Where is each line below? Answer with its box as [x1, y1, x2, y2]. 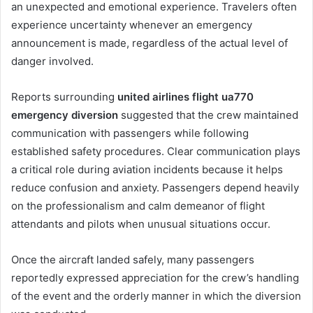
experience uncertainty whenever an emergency [11, 17, 252, 31]
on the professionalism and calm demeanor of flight [11, 198, 265, 212]
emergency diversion [11, 108, 118, 122]
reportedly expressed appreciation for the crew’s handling [11, 270, 299, 284]
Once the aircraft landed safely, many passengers [11, 252, 254, 266]
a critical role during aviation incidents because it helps [11, 162, 283, 176]
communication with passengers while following [11, 126, 249, 140]
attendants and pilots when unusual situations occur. [11, 217, 270, 231]
